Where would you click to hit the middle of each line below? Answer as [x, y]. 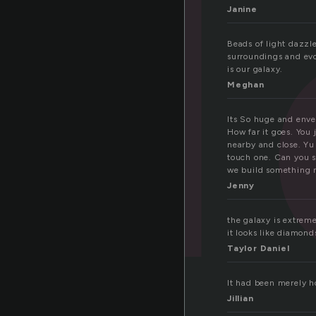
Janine [242, 10]
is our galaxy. [255, 69]
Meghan [246, 85]
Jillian [241, 299]
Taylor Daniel [259, 249]
